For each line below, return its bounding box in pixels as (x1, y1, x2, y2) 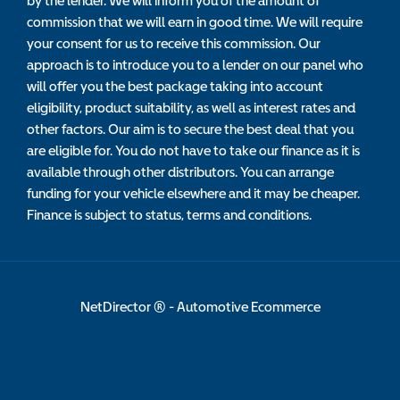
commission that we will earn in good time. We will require (27, 13, 362, 30)
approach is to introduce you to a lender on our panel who (27, 56, 363, 73)
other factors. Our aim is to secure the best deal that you (27, 121, 354, 137)
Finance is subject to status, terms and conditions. (27, 206, 312, 223)
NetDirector (79, 298, 154, 315)
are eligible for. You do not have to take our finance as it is (27, 142, 360, 159)
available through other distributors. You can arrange (27, 163, 334, 180)
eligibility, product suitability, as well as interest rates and (27, 99, 355, 116)
